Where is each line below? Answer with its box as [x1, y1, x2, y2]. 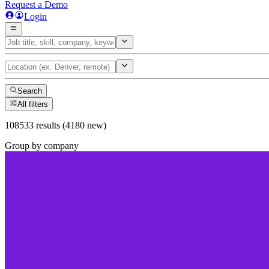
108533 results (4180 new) [5, 120, 106, 131]
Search [17, 86, 43, 95]
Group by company [5, 141, 79, 151]
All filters [17, 100, 49, 109]
